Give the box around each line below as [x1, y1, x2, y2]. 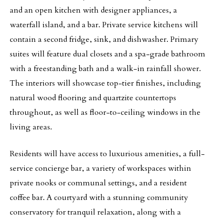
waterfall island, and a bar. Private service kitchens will [10, 19, 198, 30]
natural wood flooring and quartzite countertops [10, 92, 176, 103]
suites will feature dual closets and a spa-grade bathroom [10, 49, 205, 59]
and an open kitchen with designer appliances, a [10, 5, 177, 16]
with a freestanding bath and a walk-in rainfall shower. [10, 63, 201, 74]
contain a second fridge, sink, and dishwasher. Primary [10, 34, 199, 45]
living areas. [10, 122, 52, 132]
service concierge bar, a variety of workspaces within [10, 163, 191, 174]
